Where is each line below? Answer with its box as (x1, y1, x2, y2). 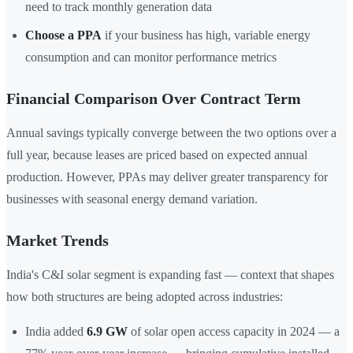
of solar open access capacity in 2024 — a (128, 325, 340, 339)
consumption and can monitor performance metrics (25, 50, 277, 65)
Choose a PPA (25, 28, 102, 43)
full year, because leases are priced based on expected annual (6, 148, 307, 162)
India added (25, 325, 87, 339)
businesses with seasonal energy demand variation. (6, 192, 258, 206)
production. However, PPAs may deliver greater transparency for (6, 170, 328, 184)
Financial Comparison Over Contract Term (6, 90, 301, 108)
